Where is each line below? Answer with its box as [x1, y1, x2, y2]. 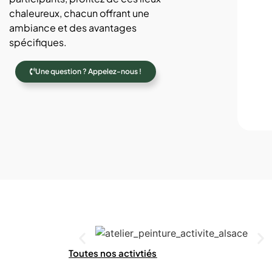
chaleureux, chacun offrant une [9, 7, 150, 20]
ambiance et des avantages [9, 21, 137, 35]
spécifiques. [9, 36, 67, 49]
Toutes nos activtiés [69, 246, 157, 259]
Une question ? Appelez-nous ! [35, 66, 142, 76]
